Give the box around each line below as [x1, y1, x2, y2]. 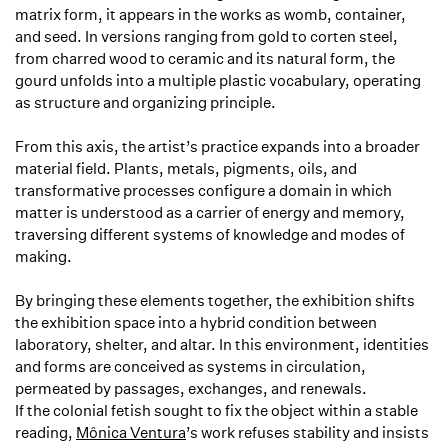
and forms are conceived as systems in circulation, [15, 357, 366, 376]
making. [15, 247, 72, 266]
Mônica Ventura [76, 423, 186, 442]
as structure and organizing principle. [15, 93, 276, 112]
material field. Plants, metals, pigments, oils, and [15, 159, 357, 178]
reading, [15, 423, 76, 442]
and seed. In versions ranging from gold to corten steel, [15, 27, 398, 46]
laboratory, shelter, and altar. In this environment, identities [15, 335, 429, 354]
